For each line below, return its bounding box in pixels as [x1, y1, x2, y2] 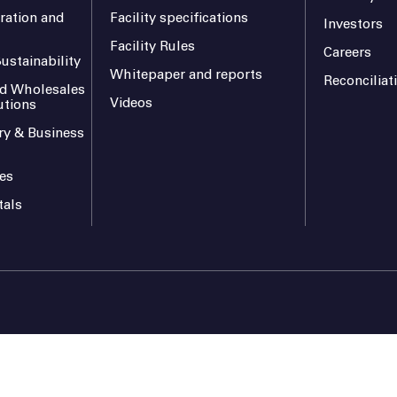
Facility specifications [110, 12, 249, 26]
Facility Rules [110, 40, 196, 54]
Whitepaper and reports [110, 68, 263, 82]
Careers [323, 46, 371, 60]
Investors [323, 18, 383, 32]
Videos [110, 97, 153, 111]
